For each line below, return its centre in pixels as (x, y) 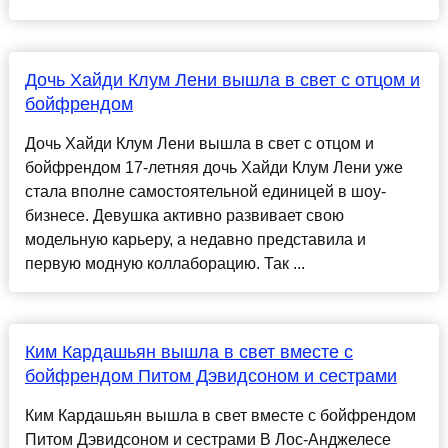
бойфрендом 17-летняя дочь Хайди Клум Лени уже (213, 168)
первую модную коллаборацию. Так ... (164, 264)
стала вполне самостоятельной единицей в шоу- (205, 192)
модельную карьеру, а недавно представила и (195, 240)
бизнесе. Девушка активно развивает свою (184, 216)
